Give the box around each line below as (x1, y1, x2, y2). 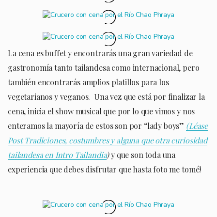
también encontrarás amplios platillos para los (8, 77, 169, 87)
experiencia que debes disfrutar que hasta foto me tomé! (8, 164, 201, 174)
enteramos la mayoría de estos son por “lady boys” (8, 120, 186, 131)
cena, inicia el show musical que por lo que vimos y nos (8, 106, 195, 116)
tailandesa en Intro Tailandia (8, 149, 107, 160)
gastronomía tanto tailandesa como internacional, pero (8, 62, 200, 73)
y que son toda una (109, 149, 176, 160)
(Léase (186, 120, 208, 131)
